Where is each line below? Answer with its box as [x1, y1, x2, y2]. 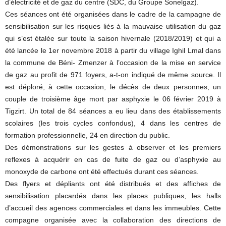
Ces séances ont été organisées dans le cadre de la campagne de [5, 10, 221, 18]
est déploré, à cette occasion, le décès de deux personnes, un [5, 83, 221, 91]
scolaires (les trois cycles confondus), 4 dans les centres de [5, 119, 221, 127]
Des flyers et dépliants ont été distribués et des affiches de [5, 180, 221, 188]
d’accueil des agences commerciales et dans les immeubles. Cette [5, 204, 221, 212]
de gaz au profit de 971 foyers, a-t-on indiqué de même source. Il [5, 71, 221, 79]
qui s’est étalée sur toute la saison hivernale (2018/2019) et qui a [5, 34, 221, 42]
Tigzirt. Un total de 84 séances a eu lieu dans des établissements [5, 107, 221, 115]
